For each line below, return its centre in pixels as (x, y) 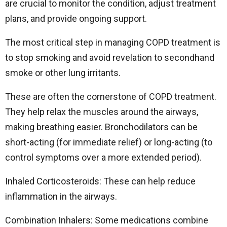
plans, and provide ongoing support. (76, 19)
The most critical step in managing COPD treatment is (113, 43)
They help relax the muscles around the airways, (102, 112)
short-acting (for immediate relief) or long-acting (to (109, 142)
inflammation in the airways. (61, 197)
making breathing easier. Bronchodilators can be (101, 127)
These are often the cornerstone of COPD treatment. (111, 97)
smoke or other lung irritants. (63, 73)
